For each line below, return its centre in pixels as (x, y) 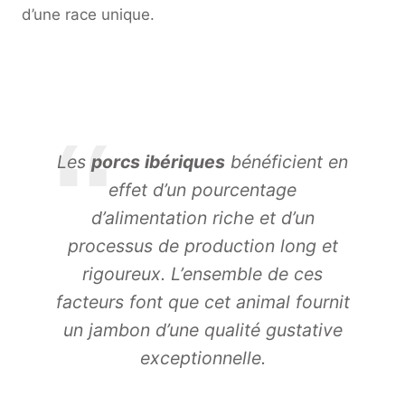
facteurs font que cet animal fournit (202, 302)
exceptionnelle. (202, 358)
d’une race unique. (88, 14)
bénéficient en (287, 162)
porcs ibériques (158, 162)
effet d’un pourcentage (202, 190)
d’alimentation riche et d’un (202, 218)
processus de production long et (202, 246)
